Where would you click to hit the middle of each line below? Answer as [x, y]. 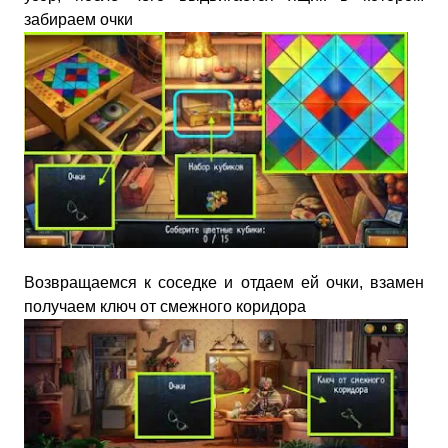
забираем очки [78, 19]
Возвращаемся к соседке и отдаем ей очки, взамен [224, 282]
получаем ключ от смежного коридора [165, 306]
